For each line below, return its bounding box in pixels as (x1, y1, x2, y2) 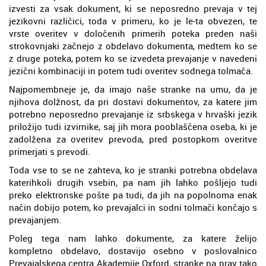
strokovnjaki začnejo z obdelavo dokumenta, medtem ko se (9, 39, 257, 52)
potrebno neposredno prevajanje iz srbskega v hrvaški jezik (9, 107, 257, 120)
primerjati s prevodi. (9, 145, 90, 157)
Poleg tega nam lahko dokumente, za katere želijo (9, 232, 257, 244)
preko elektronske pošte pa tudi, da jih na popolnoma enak (9, 188, 257, 201)
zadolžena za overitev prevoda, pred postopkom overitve (9, 132, 257, 145)
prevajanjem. (9, 213, 61, 226)
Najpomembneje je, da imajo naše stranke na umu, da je (9, 83, 257, 95)
